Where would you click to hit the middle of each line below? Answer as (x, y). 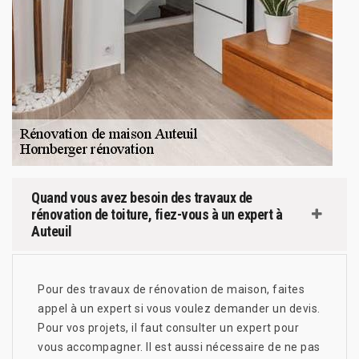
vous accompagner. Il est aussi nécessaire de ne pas (179, 347)
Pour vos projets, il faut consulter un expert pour (168, 327)
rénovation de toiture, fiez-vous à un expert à (157, 214)
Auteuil (52, 231)
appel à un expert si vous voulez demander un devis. (179, 308)
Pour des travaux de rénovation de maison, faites (171, 289)
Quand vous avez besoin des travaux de (142, 197)
